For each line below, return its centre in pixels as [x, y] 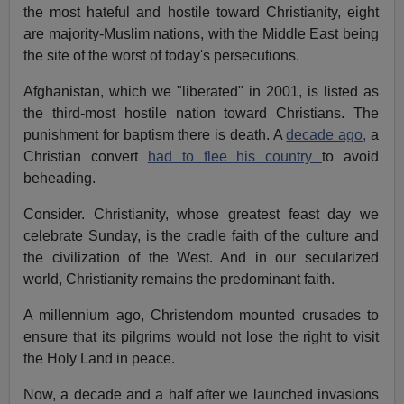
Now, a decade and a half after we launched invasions [201, 394]
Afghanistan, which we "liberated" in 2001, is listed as [201, 91]
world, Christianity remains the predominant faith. [179, 279]
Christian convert [86, 156]
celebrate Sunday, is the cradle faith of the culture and [201, 235]
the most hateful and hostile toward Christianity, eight [201, 12]
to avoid [350, 156]
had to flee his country [234, 156]
